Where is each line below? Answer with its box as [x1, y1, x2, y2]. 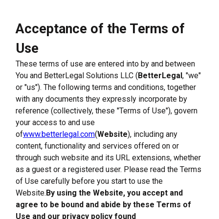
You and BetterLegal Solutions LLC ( [16, 71, 138, 80]
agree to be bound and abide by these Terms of [16, 200, 191, 209]
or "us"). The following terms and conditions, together [16, 83, 196, 92]
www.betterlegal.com [23, 130, 95, 139]
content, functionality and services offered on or [16, 141, 179, 151]
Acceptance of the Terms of [16, 21, 185, 37]
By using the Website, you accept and [46, 188, 183, 197]
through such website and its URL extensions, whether [16, 153, 201, 162]
